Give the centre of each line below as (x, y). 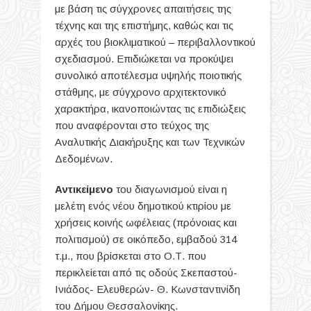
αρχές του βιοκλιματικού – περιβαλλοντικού (155, 42)
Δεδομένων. (84, 158)
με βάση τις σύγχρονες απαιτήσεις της (143, 8)
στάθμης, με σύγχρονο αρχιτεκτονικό (141, 92)
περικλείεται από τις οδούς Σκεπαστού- (146, 272)
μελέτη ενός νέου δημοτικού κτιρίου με (143, 205)
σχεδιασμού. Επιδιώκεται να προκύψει (144, 58)
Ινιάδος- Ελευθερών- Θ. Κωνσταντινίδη (148, 289)
